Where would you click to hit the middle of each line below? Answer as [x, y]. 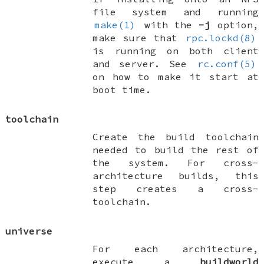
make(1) [115, 24]
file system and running [176, 11]
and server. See [144, 63]
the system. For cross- [176, 162]
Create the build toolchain [176, 136]
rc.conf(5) [227, 63]
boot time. [122, 89]
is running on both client [176, 50]
